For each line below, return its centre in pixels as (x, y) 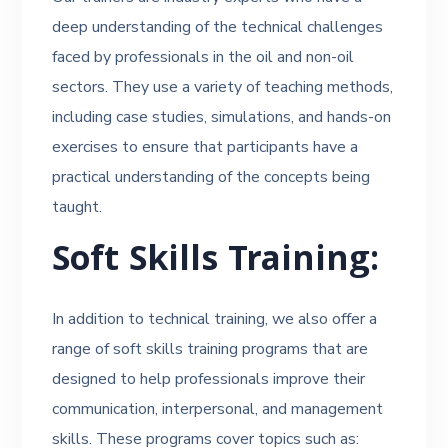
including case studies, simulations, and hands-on (222, 117)
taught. (77, 207)
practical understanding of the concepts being (211, 177)
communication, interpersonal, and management (218, 409)
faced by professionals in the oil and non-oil (203, 57)
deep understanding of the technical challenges (218, 27)
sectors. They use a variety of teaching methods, (223, 87)
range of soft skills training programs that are (210, 349)
